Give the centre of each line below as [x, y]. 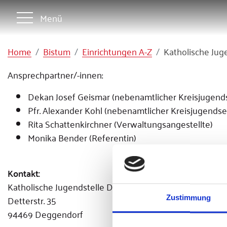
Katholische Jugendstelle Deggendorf [81, 186]
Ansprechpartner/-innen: [55, 74]
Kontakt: [24, 173]
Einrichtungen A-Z [117, 51]
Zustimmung [188, 198]
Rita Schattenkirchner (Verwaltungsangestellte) [120, 124]
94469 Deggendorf [45, 214]
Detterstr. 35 [32, 200]
